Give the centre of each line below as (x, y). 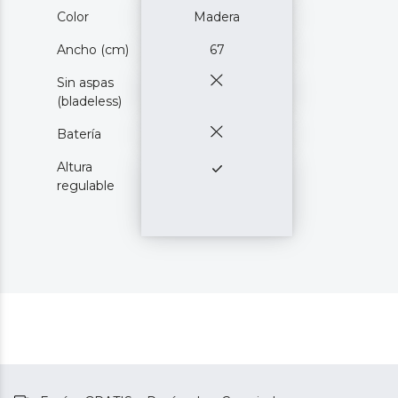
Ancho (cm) (93, 49)
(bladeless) (89, 101)
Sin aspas (85, 82)
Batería (79, 134)
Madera (217, 16)
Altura (75, 167)
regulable (86, 185)
